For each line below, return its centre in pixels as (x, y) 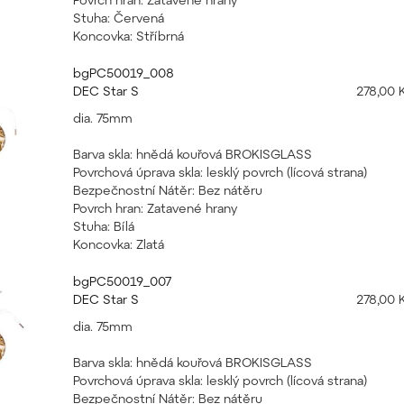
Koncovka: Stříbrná (128, 36)
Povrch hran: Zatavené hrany (155, 208)
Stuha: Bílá (103, 226)
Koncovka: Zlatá (118, 244)
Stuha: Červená (118, 18)
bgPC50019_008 (123, 73)
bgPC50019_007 (122, 281)
